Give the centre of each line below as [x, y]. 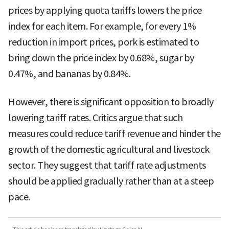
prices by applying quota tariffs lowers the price [105, 11]
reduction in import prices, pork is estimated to [104, 42]
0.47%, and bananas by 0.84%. [69, 74]
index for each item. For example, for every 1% [102, 27]
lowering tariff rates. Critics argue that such [95, 118]
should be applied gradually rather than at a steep [111, 181]
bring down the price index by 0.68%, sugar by [101, 58]
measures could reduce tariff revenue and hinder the [114, 134]
